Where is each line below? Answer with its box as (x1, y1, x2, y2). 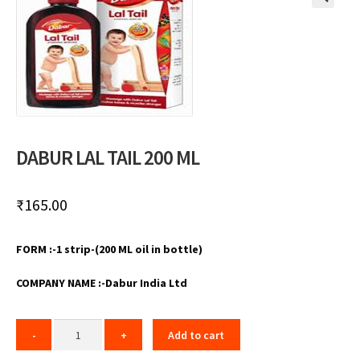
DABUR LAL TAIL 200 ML (15, 145, 199, 171)
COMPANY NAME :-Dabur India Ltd (15, 276, 187, 291)
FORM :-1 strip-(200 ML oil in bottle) (15, 242, 202, 257)
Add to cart (168, 327, 225, 342)
